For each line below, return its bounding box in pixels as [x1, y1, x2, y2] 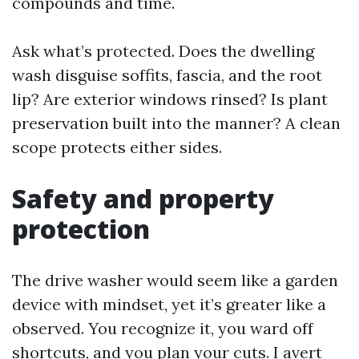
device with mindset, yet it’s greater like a [12, 294, 326, 314]
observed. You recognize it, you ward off [12, 318, 313, 338]
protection [12, 212, 150, 246]
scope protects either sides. [12, 137, 222, 157]
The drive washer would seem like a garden [12, 270, 338, 290]
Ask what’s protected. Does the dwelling [12, 41, 314, 61]
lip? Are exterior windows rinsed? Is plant [12, 89, 328, 109]
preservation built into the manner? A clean [12, 113, 341, 133]
